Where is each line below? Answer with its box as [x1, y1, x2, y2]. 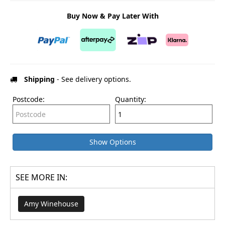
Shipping [24, 74, 55, 84]
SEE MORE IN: [16, 172, 67, 183]
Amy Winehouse [24, 199, 78, 209]
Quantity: [115, 94, 146, 104]
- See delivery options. [55, 74, 131, 84]
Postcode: [13, 94, 45, 104]
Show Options [89, 137, 136, 147]
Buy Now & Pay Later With [66, 11, 159, 21]
